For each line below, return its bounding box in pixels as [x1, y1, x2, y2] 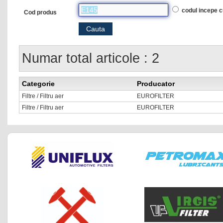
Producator [137, 80, 175, 88]
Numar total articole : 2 [22, 51, 159, 66]
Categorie [22, 80, 55, 88]
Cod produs [24, 9, 57, 16]
